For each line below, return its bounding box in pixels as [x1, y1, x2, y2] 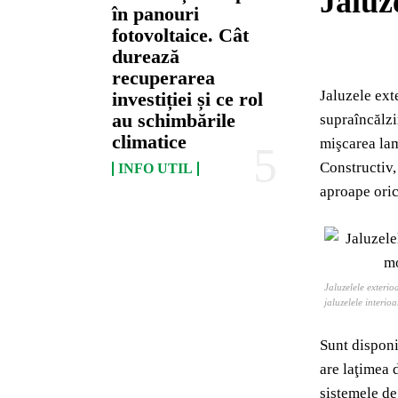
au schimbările [112, 109, 236, 132]
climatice [112, 131, 187, 154]
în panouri [112, 3, 200, 26]
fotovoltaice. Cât [112, 24, 250, 47]
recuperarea [112, 67, 216, 90]
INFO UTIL [118, 161, 194, 177]
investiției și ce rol [112, 88, 264, 111]
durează [112, 45, 180, 68]
